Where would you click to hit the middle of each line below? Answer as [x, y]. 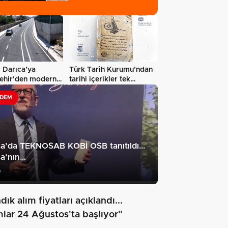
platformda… [91, 89]
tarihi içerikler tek [100, 80]
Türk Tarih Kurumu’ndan [111, 70]
